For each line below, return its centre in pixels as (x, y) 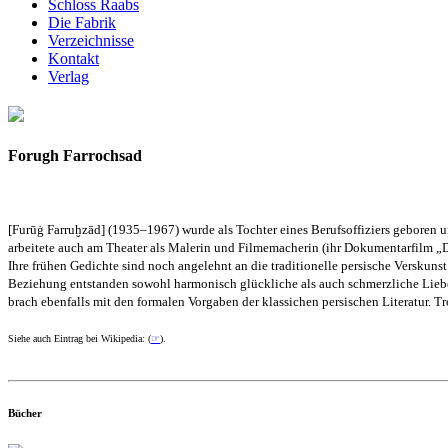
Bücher (25, 413)
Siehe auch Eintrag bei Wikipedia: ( (79, 339)
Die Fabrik (82, 22)
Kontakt (73, 58)
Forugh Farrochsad (75, 156)
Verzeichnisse (91, 40)
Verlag (68, 76)
